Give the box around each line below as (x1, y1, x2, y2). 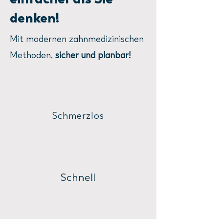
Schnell (60, 172, 96, 183)
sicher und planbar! (55, 50, 131, 61)
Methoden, (10, 50, 55, 61)
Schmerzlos (52, 110, 104, 121)
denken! (10, 10, 59, 26)
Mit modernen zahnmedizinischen (10, 34, 144, 44)
